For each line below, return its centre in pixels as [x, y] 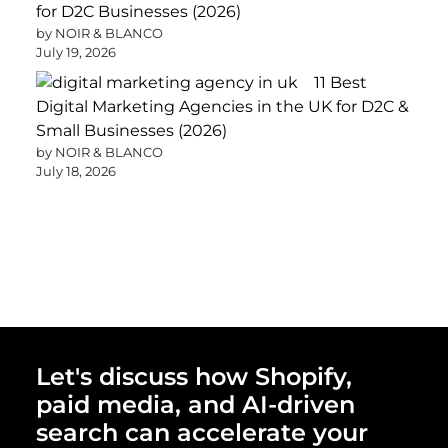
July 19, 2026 [76, 52]
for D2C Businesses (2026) [138, 11]
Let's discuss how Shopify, [194, 376]
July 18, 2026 [76, 171]
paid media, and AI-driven [195, 404]
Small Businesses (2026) [131, 130]
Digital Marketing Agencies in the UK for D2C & [222, 106]
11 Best [340, 82]
